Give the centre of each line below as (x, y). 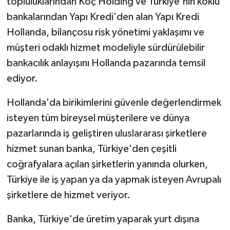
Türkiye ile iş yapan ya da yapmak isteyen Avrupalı (114, 180)
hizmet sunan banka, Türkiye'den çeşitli (91, 149)
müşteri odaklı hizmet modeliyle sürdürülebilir (106, 48)
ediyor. (22, 79)
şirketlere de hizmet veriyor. (68, 195)
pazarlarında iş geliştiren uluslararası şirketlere (107, 134)
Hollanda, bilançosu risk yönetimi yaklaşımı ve (105, 33)
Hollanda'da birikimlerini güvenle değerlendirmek (114, 103)
